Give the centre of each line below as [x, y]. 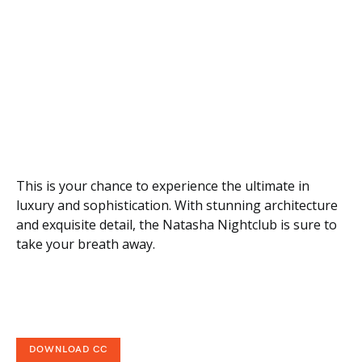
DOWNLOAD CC [68, 349]
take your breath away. [86, 244]
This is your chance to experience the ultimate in [163, 185]
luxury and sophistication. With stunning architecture [177, 205]
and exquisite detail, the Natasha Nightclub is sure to [177, 224]
